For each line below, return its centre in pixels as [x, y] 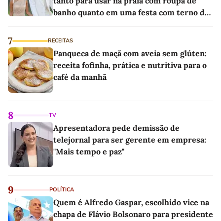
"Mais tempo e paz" [89, 152]
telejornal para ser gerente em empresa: [130, 140]
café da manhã [80, 77]
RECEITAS [60, 41]
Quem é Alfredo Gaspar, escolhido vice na [131, 203]
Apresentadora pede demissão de [116, 128]
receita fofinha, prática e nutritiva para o [130, 65]
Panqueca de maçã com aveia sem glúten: [130, 54]
